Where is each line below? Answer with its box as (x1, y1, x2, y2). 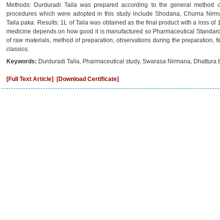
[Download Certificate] (56, 76, 119, 82)
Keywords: (6, 58, 38, 65)
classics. (6, 46, 29, 53)
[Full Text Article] (6, 76, 54, 82)
